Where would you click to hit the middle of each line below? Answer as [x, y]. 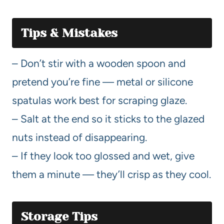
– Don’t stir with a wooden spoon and [99, 63]
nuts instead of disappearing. [79, 137]
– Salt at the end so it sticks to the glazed [108, 118]
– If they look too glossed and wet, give [103, 155]
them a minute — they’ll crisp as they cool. [111, 174]
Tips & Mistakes [69, 33]
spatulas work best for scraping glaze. [99, 100]
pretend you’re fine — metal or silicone [102, 81]
